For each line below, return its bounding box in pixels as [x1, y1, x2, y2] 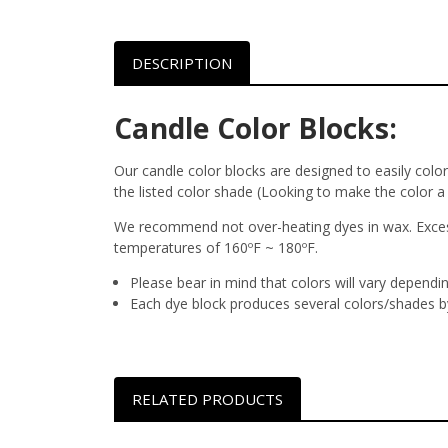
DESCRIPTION [131, 52, 232, 73]
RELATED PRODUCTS [131, 388, 283, 409]
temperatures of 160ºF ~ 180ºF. [114, 237, 318, 257]
